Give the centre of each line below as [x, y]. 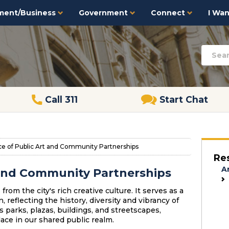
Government [104, 13]
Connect [169, 13]
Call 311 [61, 99]
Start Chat [184, 99]
